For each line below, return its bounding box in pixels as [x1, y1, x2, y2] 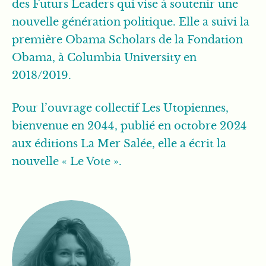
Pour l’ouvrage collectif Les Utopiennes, [12, 102, 229, 115]
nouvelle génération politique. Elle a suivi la [12, 15, 249, 28]
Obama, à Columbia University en [12, 51, 197, 64]
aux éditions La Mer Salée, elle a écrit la [12, 137, 226, 150]
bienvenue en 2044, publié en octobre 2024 [12, 119, 247, 132]
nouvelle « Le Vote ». [12, 155, 122, 168]
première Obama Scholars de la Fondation [12, 33, 243, 46]
